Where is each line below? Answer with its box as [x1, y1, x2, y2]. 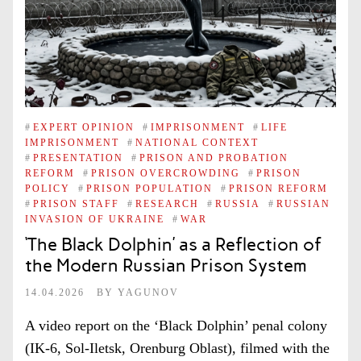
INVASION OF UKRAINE [25, 213, 164, 225]
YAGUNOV [118, 286, 179, 298]
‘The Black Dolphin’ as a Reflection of [25, 234, 322, 255]
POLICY [25, 182, 70, 194]
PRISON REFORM [229, 182, 328, 194]
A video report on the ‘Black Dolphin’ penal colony [25, 317, 327, 334]
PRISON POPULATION [86, 182, 213, 194]
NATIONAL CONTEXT [135, 136, 259, 148]
